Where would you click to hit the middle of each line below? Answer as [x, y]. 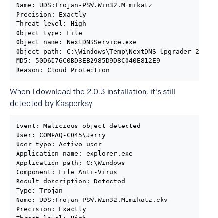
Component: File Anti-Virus [67, 172]
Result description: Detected [71, 181]
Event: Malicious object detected [78, 126]
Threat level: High [51, 23]
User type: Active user [59, 144]
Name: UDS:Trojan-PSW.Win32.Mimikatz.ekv [92, 200]
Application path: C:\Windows [71, 163]
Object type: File [49, 33]
